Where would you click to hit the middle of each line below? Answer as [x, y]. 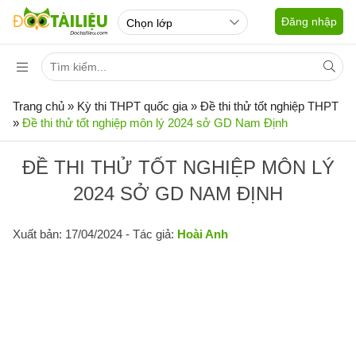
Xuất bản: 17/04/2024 [68, 234]
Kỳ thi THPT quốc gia [132, 106]
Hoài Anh [203, 234]
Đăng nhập [309, 21]
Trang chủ [39, 106]
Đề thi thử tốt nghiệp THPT [269, 106]
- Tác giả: [150, 234]
